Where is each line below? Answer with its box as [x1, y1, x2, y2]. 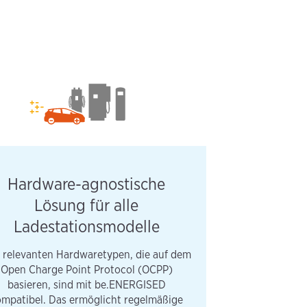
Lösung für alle [34, 195, 138, 215]
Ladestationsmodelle [13, 216, 160, 236]
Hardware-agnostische [8, 173, 165, 194]
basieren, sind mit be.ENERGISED [7, 278, 166, 291]
